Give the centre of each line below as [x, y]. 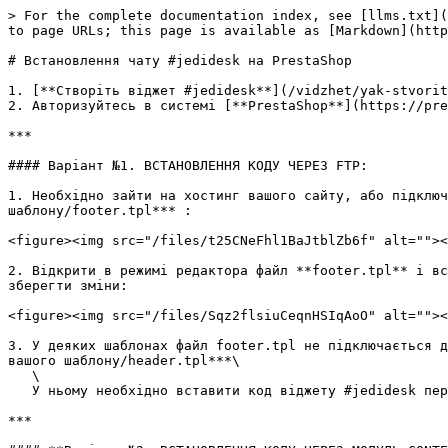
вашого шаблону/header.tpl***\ [124, 360]
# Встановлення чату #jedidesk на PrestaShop [180, 60]
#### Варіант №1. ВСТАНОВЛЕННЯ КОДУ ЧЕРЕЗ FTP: [188, 165]
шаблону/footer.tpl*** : [100, 210]
